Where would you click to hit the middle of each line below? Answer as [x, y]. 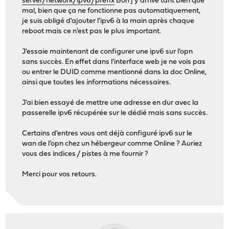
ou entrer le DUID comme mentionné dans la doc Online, [114, 73]
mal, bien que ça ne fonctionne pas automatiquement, [111, 11]
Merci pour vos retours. [60, 175]
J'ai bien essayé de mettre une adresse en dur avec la [110, 103]
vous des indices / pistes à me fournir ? [85, 154]
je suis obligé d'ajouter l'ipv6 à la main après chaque [108, 21]
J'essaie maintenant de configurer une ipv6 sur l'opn [108, 52]
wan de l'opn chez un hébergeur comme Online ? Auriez [112, 144]
